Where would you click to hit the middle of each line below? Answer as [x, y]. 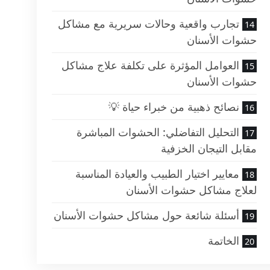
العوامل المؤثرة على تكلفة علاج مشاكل [150, 65]
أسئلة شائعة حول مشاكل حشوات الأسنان [146, 215]
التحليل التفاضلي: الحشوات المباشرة [158, 132]
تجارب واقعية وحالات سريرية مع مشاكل [148, 24]
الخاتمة [223, 241]
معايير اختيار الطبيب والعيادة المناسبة [157, 174]
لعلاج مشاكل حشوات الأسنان [191, 190]
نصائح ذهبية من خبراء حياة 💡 [174, 107]
